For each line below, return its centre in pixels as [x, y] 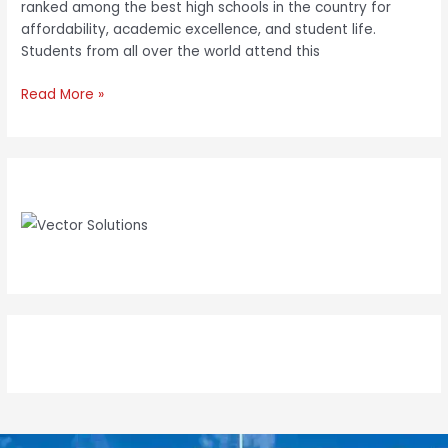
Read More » [63, 94]
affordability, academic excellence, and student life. [199, 30]
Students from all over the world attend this [171, 52]
